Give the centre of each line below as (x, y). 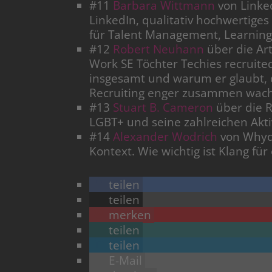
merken (130, 215)
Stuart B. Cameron (163, 108)
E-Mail (125, 261)
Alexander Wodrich (165, 137)
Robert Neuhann (158, 49)
